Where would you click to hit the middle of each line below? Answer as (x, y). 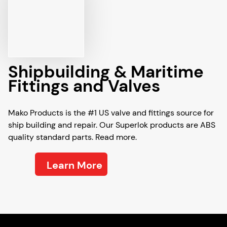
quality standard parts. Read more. (72, 137)
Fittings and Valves (84, 86)
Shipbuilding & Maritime (106, 72)
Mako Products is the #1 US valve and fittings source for (111, 113)
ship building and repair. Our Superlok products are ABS (112, 125)
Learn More (74, 165)
